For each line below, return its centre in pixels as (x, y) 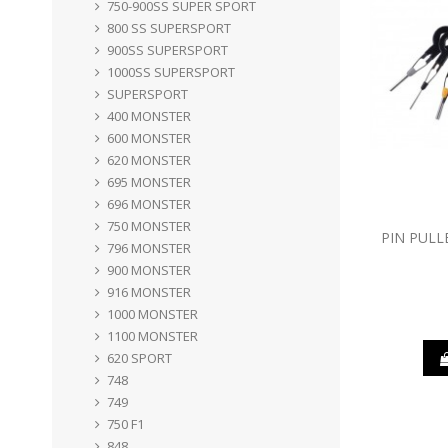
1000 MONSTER (152, 313)
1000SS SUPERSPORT (171, 71)
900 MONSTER (149, 269)
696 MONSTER (149, 203)
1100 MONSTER (152, 335)
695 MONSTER (149, 181)
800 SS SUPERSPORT (169, 27)
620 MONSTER (149, 159)
